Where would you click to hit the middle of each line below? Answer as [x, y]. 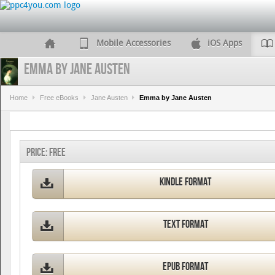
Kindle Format [186, 182]
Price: [38, 153]
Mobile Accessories [133, 44]
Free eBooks [59, 98]
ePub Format [186, 267]
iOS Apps [224, 44]
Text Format [185, 224]
